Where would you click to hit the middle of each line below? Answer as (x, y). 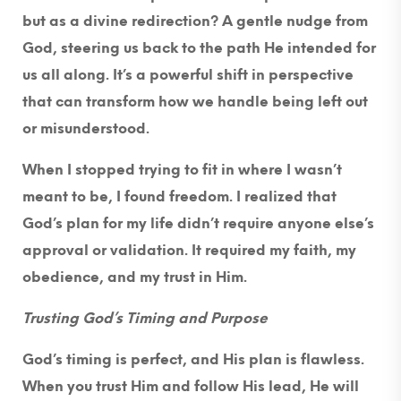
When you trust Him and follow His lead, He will (191, 387)
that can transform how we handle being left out (195, 102)
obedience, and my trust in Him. (135, 277)
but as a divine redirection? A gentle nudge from (195, 21)
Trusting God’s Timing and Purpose (145, 319)
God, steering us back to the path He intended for (199, 48)
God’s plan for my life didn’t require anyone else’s (198, 224)
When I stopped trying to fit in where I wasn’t (182, 170)
